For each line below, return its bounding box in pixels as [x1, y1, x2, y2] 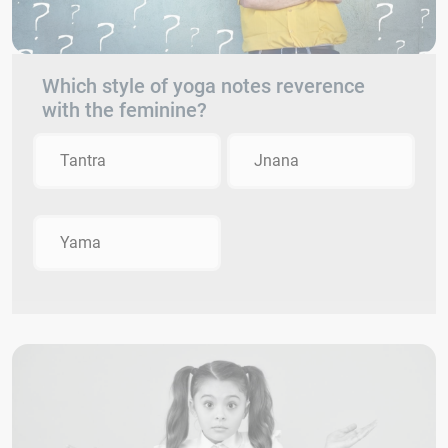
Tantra [60, 151, 106, 171]
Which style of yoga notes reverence [42, 74, 365, 99]
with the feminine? [42, 98, 207, 123]
